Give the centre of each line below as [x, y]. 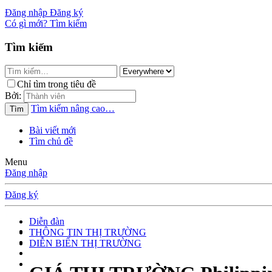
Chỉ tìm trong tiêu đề [56, 84]
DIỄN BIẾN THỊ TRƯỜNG [85, 243]
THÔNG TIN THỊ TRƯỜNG [88, 233]
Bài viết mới [53, 131]
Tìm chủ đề [51, 141]
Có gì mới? [26, 23]
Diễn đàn [47, 222]
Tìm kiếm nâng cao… [73, 109]
